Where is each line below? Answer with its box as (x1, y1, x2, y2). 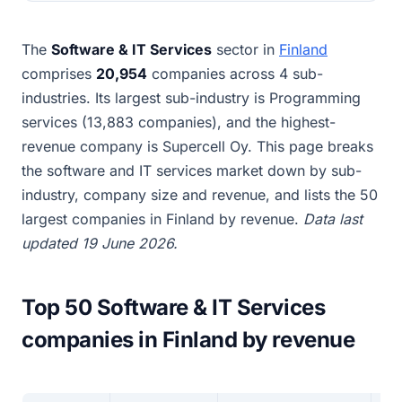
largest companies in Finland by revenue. (22, 210, 303, 228)
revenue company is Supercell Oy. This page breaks (22, 137, 373, 155)
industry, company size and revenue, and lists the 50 (22, 186, 378, 204)
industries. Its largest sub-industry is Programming (22, 89, 361, 107)
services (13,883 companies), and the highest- (22, 113, 336, 131)
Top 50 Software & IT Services (22, 294, 326, 320)
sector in (212, 40, 279, 58)
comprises (22, 65, 96, 83)
